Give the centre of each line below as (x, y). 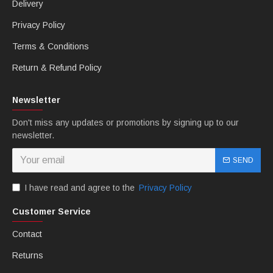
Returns (28, 255)
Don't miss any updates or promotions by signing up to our (126, 122)
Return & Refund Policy (57, 68)
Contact (27, 234)
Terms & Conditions (51, 46)
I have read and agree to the (81, 188)
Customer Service (51, 211)
